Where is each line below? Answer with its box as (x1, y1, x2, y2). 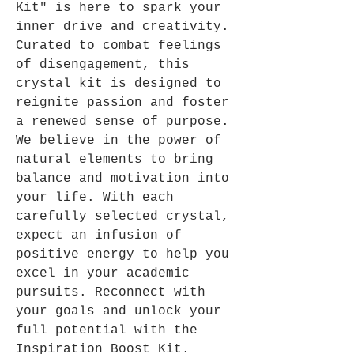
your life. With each (16, 190, 174, 205)
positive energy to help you (16, 247, 229, 262)
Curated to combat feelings (16, 39, 221, 54)
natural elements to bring (16, 153, 213, 168)
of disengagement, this (16, 58, 190, 73)
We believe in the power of (16, 134, 221, 149)
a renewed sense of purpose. (16, 115, 229, 130)
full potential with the (16, 323, 198, 338)
